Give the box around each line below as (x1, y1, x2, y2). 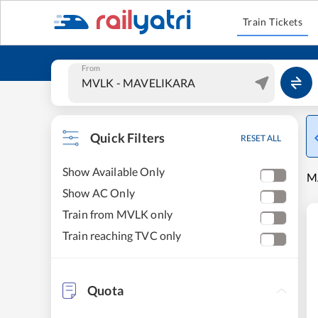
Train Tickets (242, 16, 303, 28)
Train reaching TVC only (62, 229, 182, 242)
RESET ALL (241, 133, 281, 143)
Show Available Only (62, 165, 165, 178)
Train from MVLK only (62, 207, 173, 221)
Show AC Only (62, 186, 135, 199)
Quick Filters (90, 130, 165, 146)
